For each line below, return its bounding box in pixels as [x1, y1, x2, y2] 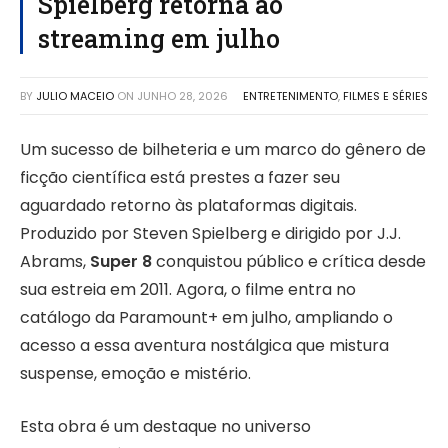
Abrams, [20, 250, 90, 274]
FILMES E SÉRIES [343, 88, 428, 105]
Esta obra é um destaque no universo [20, 414, 311, 438]
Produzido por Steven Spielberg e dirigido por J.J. [20, 222, 401, 246]
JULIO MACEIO [36, 88, 114, 105]
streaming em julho [38, 22, 280, 56]
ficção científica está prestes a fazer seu [20, 166, 340, 190]
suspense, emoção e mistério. [20, 362, 251, 386]
